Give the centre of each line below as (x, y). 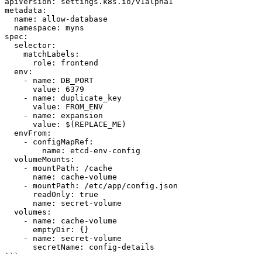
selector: (9, 45)
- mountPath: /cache (14, 168)
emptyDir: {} (19, 230)
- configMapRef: (14, 142)
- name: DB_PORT (14, 80)
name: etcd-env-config (23, 151)
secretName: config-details (19, 247)
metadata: (26, 10)
